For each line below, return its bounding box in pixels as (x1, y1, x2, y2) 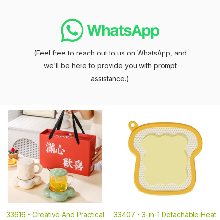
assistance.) (91, 74, 129, 82)
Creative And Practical (32, 210, 104, 219)
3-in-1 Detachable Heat (142, 210, 216, 219)
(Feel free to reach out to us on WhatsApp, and (33, 49, 187, 57)
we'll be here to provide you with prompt (43, 61, 177, 70)
